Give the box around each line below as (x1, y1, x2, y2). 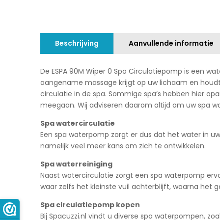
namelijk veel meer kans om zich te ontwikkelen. (40, 140, 206, 151)
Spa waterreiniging (40, 159, 112, 169)
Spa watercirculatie (40, 118, 115, 128)
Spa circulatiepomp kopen (40, 199, 140, 210)
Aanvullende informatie (129, 38, 214, 48)
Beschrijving (55, 38, 99, 48)
